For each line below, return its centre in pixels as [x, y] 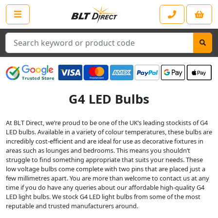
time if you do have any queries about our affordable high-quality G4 [105, 188]
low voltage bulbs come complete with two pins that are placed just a [106, 169]
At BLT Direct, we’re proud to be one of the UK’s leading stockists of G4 [107, 123]
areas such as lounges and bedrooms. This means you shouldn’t [98, 151]
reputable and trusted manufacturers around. [72, 206]
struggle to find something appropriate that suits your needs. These [104, 160]
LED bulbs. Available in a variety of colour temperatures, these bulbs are [109, 132]
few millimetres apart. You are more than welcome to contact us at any [108, 178]
